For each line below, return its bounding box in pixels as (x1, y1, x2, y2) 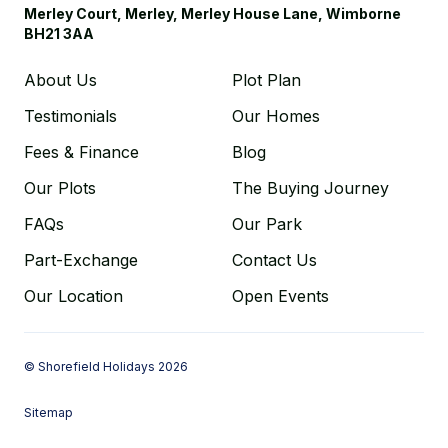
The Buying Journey (232, 178, 389, 198)
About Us (24, 70, 97, 90)
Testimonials (24, 106, 117, 126)
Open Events (232, 286, 329, 306)
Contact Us (232, 250, 317, 270)
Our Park (232, 214, 302, 234)
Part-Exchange (24, 250, 138, 270)
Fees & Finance (24, 142, 139, 162)
